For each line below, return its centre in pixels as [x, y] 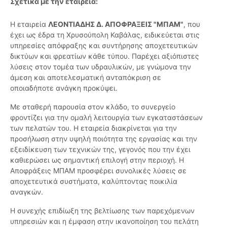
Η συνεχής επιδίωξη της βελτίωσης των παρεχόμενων [102, 211]
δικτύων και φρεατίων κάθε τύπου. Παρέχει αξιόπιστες [105, 56]
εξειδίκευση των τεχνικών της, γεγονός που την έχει [100, 149]
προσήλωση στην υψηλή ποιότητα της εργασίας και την [104, 139]
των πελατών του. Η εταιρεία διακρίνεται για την [93, 128]
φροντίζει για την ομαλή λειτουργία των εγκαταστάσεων [106, 118]
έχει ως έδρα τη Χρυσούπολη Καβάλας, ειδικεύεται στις [105, 35]
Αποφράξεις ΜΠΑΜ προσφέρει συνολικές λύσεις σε [98, 171]
